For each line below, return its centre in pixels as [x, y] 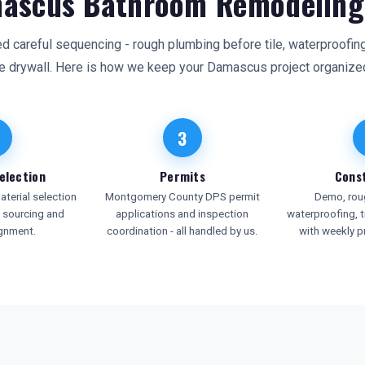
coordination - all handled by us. [182, 231]
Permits [182, 176]
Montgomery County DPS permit [182, 197]
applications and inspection [182, 214]
